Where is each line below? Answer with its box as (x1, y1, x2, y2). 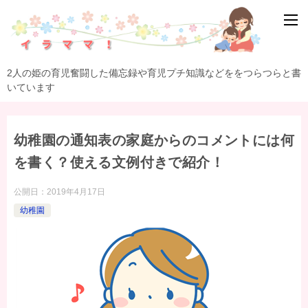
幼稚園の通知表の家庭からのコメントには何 (14, 132, 294, 148)
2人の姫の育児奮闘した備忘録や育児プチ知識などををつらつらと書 (7, 67, 301, 78)
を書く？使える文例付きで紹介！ (14, 154, 224, 170)
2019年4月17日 (47, 186, 105, 197)
